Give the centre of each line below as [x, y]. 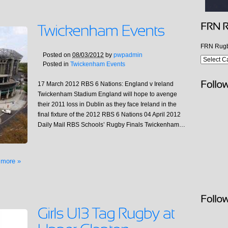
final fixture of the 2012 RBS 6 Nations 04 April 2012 [109, 115]
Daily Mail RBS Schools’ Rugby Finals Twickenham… [111, 125]
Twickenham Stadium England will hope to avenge [107, 94]
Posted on [58, 55]
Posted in [56, 64]
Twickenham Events [98, 64]
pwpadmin [128, 55]
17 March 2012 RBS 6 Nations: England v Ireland [106, 84]
